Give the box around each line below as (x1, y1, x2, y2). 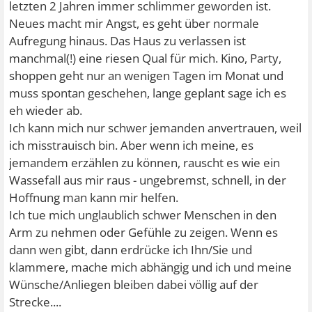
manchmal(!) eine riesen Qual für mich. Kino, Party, (9, 50, 282, 66)
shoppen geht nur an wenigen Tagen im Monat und (9, 68, 284, 84)
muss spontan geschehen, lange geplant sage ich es (9, 85, 287, 101)
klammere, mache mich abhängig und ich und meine (9, 259, 292, 275)
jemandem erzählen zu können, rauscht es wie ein (9, 155, 281, 171)
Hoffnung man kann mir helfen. (9, 189, 179, 205)
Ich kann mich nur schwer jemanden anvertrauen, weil (9, 120, 302, 136)
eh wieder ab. (9, 102, 83, 118)
